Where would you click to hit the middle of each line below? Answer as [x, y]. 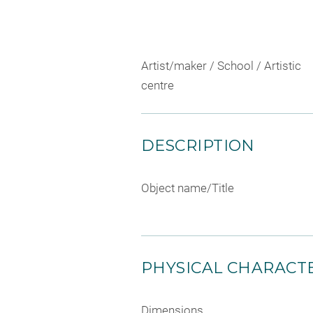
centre [158, 85]
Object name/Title [188, 188]
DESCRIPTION [198, 145]
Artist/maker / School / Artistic [221, 65]
